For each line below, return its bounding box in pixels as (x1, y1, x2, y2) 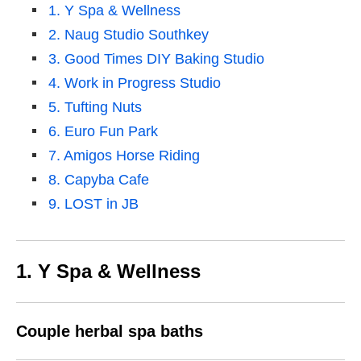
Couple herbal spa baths (16, 322, 203, 341)
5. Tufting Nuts (48, 99, 142, 116)
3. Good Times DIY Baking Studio (48, 51, 264, 68)
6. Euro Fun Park (48, 123, 158, 140)
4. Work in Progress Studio (48, 75, 221, 92)
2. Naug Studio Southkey (48, 27, 209, 44)
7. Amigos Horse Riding (48, 147, 200, 164)
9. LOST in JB (48, 196, 139, 213)
